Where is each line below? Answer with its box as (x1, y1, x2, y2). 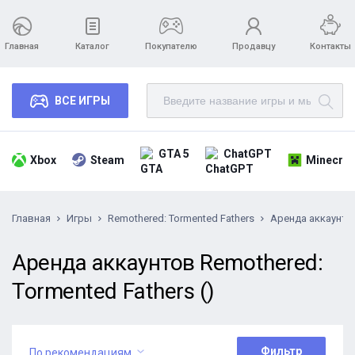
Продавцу (232, 41, 275, 52)
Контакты (310, 41, 351, 52)
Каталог (75, 41, 109, 52)
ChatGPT (223, 147, 272, 160)
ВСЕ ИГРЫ (55, 94, 110, 107)
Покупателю (145, 41, 197, 52)
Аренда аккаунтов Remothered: (12, 250, 323, 276)
